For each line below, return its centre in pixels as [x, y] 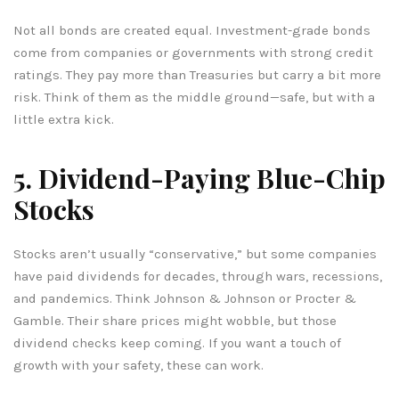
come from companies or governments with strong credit [193, 52]
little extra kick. [64, 119]
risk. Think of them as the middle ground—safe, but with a [194, 97]
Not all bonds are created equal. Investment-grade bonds [192, 30]
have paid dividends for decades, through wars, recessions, [198, 276]
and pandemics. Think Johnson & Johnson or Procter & [185, 298]
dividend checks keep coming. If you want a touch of [177, 342]
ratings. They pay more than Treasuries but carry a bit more [197, 74]
